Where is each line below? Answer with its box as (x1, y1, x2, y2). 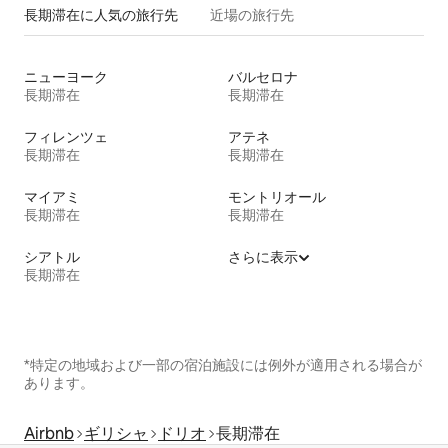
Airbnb (24, 423, 74, 445)
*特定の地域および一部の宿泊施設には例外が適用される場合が (24, 356, 422, 375)
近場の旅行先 (210, 6, 294, 25)
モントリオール (228, 188, 326, 207)
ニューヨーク (24, 68, 108, 87)
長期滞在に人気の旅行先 (24, 6, 178, 25)
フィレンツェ (24, 128, 108, 147)
